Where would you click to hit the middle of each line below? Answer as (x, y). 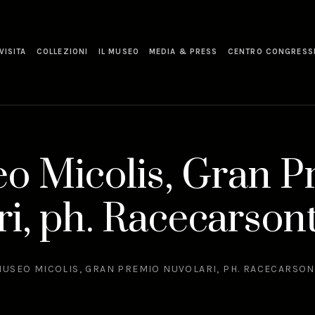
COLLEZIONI (63, 52)
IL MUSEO (119, 52)
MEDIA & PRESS (184, 52)
